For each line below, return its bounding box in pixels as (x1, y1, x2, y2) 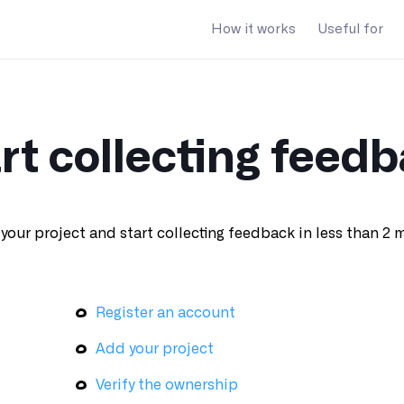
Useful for (317, 22, 383, 36)
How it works (211, 22, 296, 36)
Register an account (95, 306, 235, 320)
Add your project (95, 342, 214, 356)
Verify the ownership (95, 378, 238, 392)
